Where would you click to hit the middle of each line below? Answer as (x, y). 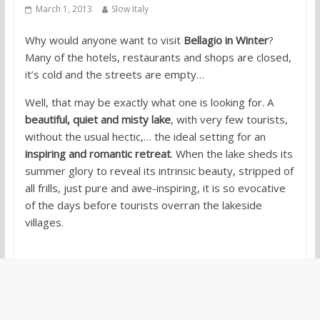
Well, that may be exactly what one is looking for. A (149, 102)
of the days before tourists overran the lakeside (143, 205)
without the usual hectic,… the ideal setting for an (145, 137)
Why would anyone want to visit (104, 40)
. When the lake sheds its (231, 154)
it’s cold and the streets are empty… (114, 75)
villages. (44, 222)
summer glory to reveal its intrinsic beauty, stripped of (159, 171)
